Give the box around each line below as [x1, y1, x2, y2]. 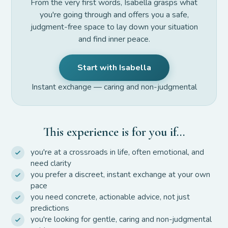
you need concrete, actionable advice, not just [31, 191, 190, 202]
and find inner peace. [78, 33, 150, 45]
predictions [31, 202, 70, 213]
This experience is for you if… [43, 124, 185, 139]
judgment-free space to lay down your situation [30, 21, 198, 33]
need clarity [31, 157, 72, 168]
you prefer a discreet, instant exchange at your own [31, 168, 211, 180]
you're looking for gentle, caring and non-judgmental [31, 213, 212, 224]
